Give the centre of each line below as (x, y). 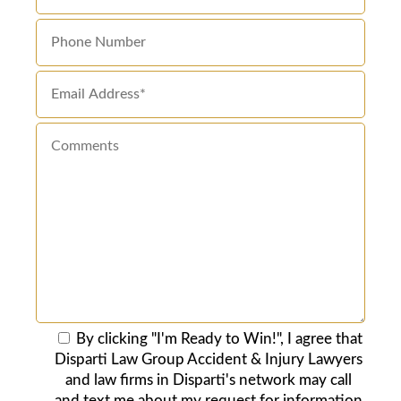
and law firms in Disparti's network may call (208, 380)
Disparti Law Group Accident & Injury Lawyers (208, 360)
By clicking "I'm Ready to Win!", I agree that (219, 339)
